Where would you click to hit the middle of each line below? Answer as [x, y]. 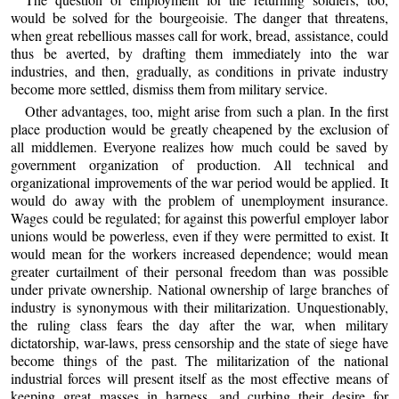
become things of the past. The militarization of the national [199, 361]
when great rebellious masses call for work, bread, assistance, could [199, 36]
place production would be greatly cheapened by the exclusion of [199, 129]
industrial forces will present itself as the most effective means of [199, 379]
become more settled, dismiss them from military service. [170, 89]
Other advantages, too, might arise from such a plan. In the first [207, 111]
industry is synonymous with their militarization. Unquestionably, [199, 307]
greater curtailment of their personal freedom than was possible [199, 272]
